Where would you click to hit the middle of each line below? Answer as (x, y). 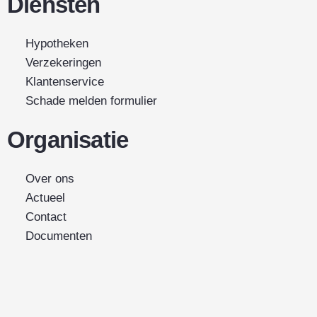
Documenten (59, 236)
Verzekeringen (64, 63)
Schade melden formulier (92, 101)
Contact (46, 217)
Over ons (50, 179)
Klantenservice (65, 82)
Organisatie (68, 140)
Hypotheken (57, 44)
